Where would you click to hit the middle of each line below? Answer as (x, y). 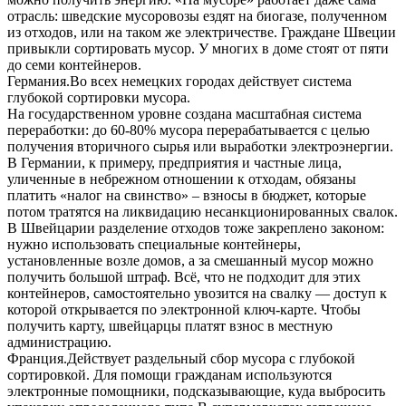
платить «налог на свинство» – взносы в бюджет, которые (187, 195)
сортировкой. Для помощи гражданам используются (169, 374)
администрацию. (59, 342)
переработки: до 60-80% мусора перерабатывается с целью (188, 130)
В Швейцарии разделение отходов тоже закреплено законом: (196, 227)
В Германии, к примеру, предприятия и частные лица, (174, 162)
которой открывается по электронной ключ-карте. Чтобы (184, 309)
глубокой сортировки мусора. (99, 97)
